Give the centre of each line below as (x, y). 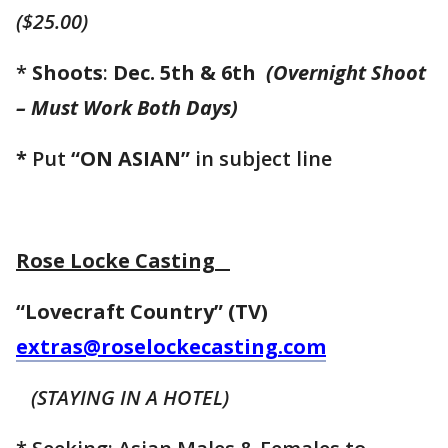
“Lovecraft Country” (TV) (144, 312)
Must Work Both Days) (134, 108)
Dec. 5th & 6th (187, 73)
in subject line (261, 159)
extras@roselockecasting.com (171, 347)
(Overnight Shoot (346, 73)
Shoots (67, 73)
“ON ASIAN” (130, 159)
